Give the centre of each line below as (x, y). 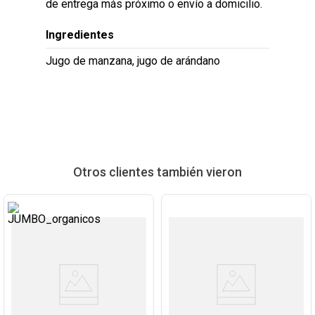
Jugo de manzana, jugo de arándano (133, 61)
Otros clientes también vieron (157, 172)
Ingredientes (80, 35)
